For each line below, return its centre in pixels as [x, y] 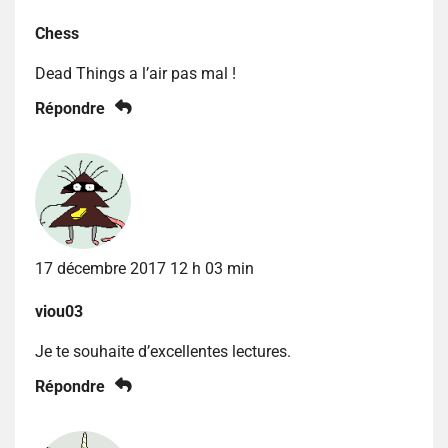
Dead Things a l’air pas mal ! [135, 73]
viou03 [59, 311]
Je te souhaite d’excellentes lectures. [163, 351]
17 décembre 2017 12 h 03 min [144, 268]
